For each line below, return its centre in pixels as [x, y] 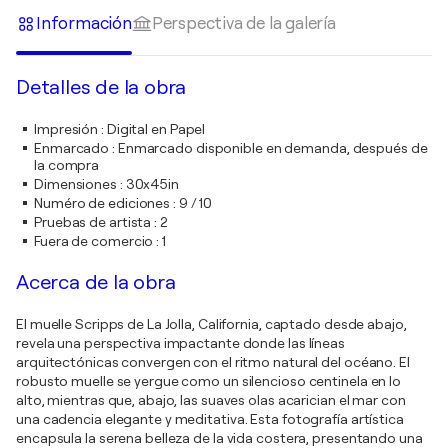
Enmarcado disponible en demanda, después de [272, 147]
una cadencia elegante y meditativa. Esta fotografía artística [210, 418]
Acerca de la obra [96, 282]
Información [84, 24]
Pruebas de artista [93, 221]
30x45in [152, 183]
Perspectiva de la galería [243, 24]
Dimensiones [75, 183]
